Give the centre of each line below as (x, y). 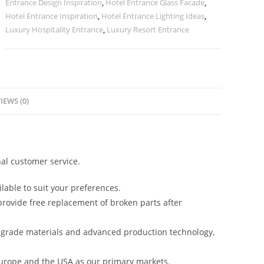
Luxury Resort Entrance (148, 29)
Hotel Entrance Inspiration (52, 16)
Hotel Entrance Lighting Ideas (153, 16)
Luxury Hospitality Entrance (55, 29)
